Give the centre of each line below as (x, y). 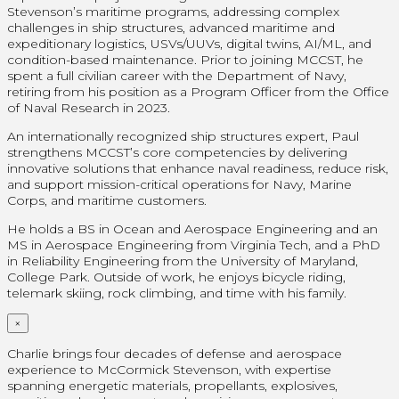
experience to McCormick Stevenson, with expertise (169, 369)
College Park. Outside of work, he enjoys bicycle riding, (176, 277)
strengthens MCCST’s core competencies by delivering (177, 152)
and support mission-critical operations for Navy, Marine (179, 184)
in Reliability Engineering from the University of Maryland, (183, 261)
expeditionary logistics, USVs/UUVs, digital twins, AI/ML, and (189, 43)
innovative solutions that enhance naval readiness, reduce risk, (198, 168)
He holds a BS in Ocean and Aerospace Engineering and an (192, 228)
